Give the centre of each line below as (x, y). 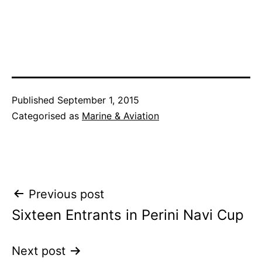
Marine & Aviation (120, 116)
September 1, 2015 (98, 100)
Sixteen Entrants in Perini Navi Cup (128, 215)
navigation (62, 221)
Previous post (66, 194)
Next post (39, 251)
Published (35, 100)
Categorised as (47, 116)
